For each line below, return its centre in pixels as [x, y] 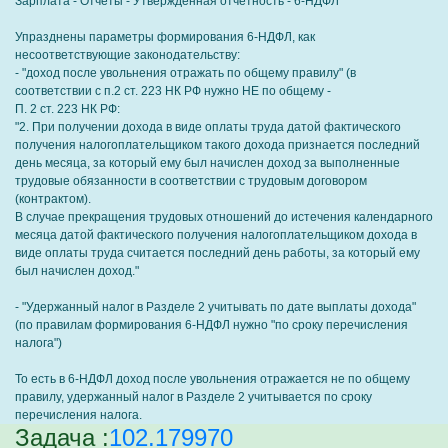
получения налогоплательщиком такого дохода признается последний [217, 145]
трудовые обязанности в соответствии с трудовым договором [191, 181]
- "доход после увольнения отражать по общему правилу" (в [185, 73]
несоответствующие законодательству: [127, 55]
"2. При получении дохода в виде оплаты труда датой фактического [208, 127]
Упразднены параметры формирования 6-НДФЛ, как [165, 37]
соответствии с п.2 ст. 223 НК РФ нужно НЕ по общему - [173, 91]
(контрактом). [53, 199]
